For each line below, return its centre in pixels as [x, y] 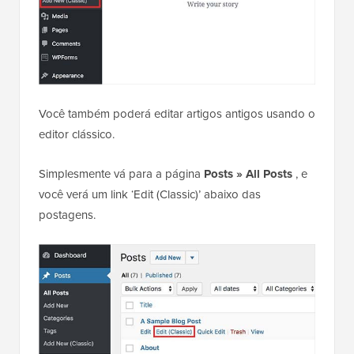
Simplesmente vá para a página [121, 173]
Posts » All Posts [248, 173]
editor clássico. [77, 134]
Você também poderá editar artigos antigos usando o [177, 113]
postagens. [67, 215]
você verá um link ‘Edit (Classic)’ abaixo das [150, 194]
